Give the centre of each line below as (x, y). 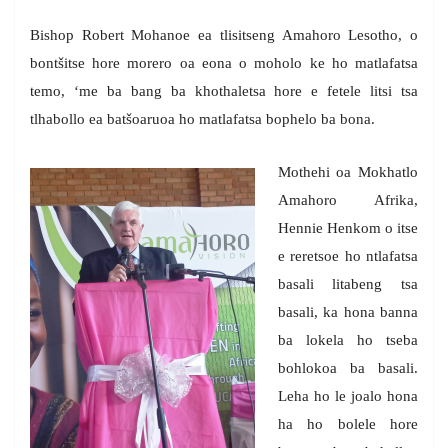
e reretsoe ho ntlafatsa (347, 255)
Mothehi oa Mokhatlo (347, 171)
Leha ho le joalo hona (347, 395)
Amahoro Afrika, (347, 199)
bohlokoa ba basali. (347, 367)
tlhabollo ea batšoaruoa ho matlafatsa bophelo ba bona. (202, 118)
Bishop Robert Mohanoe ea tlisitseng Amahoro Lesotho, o (224, 34)
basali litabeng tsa (347, 283)
